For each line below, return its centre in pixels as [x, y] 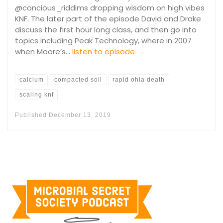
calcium [31, 80]
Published [32, 115]
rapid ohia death [139, 80]
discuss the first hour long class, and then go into [106, 29]
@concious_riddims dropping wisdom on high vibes [110, 7]
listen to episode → [108, 51]
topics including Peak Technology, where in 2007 [103, 40]
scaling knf [36, 94]
